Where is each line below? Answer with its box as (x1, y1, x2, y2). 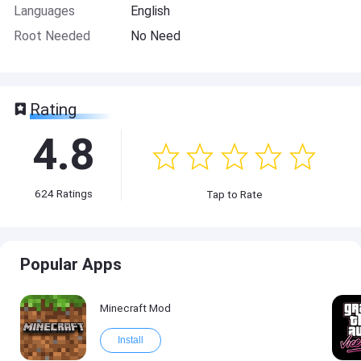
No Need (131, 27, 181, 44)
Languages (13, 3, 75, 19)
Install (117, 334, 143, 346)
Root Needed (13, 27, 90, 44)
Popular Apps (20, 255, 122, 275)
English (131, 3, 171, 19)
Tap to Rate (205, 187, 263, 201)
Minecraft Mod (99, 301, 171, 314)
